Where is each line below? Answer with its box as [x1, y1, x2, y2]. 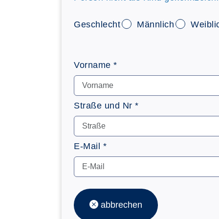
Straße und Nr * [74, 101, 139, 110]
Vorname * [74, 60, 117, 70]
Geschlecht [74, 20, 120, 29]
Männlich [134, 20, 174, 29]
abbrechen [98, 200, 142, 210]
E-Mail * [74, 141, 107, 151]
